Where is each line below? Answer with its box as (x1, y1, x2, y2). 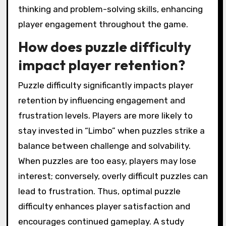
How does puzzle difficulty (18, 38, 191, 56)
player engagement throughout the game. (18, 19, 188, 29)
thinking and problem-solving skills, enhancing (18, 4, 203, 14)
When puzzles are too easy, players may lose (18, 155, 196, 166)
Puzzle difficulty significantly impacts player (18, 80, 193, 90)
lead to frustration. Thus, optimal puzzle (18, 186, 181, 196)
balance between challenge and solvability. (18, 140, 191, 151)
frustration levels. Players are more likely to (18, 110, 193, 121)
